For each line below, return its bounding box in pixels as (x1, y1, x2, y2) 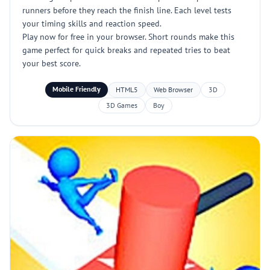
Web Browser (153, 85, 193, 94)
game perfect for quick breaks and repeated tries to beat (22, 45, 230, 55)
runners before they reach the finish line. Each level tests (22, 5, 231, 16)
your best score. (22, 58, 81, 69)
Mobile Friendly (52, 84, 101, 93)
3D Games (105, 101, 137, 110)
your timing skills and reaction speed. (22, 18, 162, 29)
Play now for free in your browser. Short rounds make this (22, 31, 234, 42)
